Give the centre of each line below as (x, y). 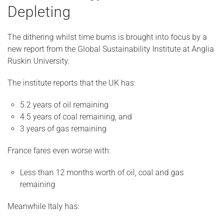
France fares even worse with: (59, 151)
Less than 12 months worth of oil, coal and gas (102, 172)
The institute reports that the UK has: (71, 83)
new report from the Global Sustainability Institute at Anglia (111, 49)
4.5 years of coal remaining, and (76, 117)
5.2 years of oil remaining (64, 105)
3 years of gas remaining (63, 129)
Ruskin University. (39, 61)
